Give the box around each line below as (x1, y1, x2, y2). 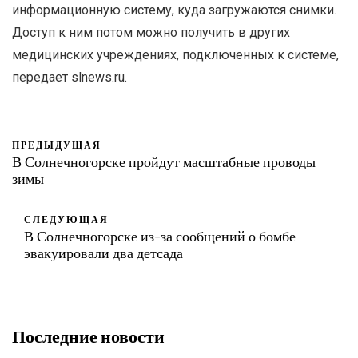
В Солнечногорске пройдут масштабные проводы (12, 152, 316, 170)
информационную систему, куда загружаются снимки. (12, 2, 336, 18)
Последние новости (12, 324, 165, 346)
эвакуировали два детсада (24, 243, 183, 261)
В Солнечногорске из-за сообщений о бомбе (24, 226, 296, 245)
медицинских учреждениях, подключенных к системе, (12, 46, 339, 62)
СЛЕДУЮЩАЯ (24, 213, 109, 225)
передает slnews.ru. (12, 69, 127, 85)
